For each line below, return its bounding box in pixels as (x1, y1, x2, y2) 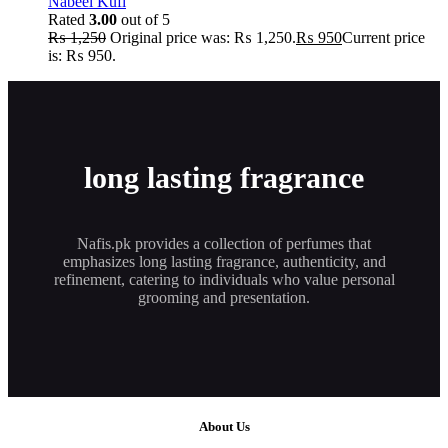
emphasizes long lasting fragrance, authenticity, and (62, 252, 386, 270)
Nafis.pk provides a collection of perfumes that (77, 234, 371, 252)
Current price (342, 28, 425, 46)
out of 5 (117, 10, 170, 28)
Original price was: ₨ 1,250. (110, 28, 296, 46)
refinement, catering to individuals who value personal (53, 270, 395, 288)
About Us (198, 418, 250, 434)
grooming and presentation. (138, 288, 310, 306)
